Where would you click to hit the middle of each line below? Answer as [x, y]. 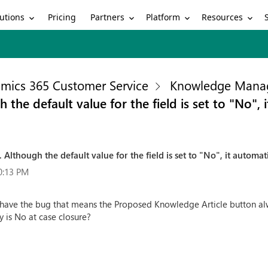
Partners [108, 17]
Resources [223, 17]
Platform [163, 17]
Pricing [62, 17]
